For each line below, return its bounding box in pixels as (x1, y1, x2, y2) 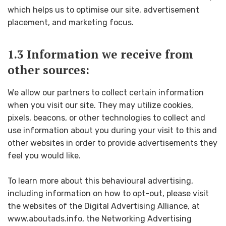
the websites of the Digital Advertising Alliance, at (8, 201, 200, 211)
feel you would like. (8, 150, 81, 160)
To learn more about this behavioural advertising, (8, 176, 193, 186)
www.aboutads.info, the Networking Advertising (8, 214, 192, 224)
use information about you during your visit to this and (8, 125, 217, 135)
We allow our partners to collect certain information (8, 87, 204, 97)
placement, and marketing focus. (8, 18, 134, 28)
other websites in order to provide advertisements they (8, 138, 217, 148)
